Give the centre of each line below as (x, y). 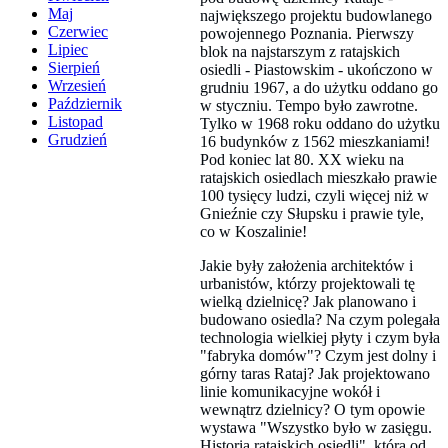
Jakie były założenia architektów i (306, 265)
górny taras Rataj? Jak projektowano (315, 373)
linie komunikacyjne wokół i (290, 391)
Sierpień (74, 68)
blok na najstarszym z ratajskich (300, 51)
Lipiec (68, 50)
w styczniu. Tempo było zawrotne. (309, 105)
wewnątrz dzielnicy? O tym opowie (312, 409)
